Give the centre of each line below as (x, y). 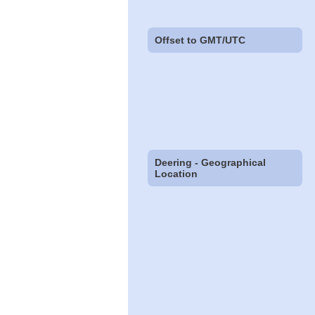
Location (176, 174)
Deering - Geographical (211, 163)
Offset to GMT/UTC (200, 40)
